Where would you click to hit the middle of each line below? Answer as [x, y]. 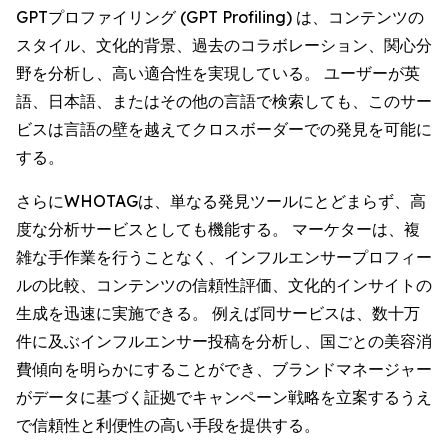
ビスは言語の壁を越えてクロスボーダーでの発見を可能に [224, 129]
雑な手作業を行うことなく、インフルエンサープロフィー [224, 257]
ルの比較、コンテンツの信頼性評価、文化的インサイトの [224, 285]
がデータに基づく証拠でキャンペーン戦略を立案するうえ [224, 397]
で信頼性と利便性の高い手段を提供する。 [168, 425]
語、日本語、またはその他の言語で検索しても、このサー [224, 101]
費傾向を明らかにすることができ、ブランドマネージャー [224, 369]
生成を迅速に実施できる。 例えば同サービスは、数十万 [218, 313]
